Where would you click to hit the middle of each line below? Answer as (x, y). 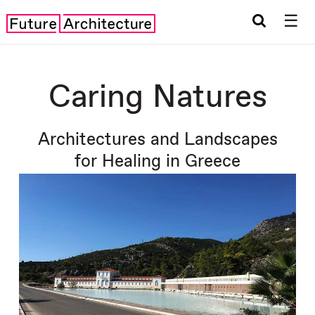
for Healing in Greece (157, 161)
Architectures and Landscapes (157, 139)
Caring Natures (157, 98)
